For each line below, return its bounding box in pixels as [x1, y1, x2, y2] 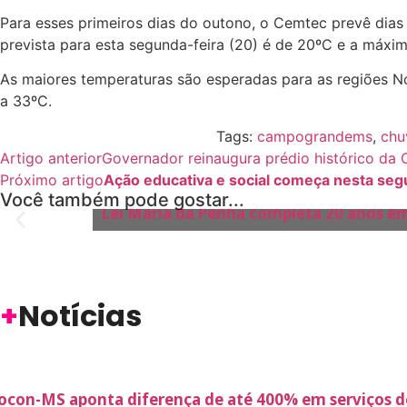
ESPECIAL [15, 173, 60, 192]
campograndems [257, 126, 372, 145]
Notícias [18, 294, 142, 336]
